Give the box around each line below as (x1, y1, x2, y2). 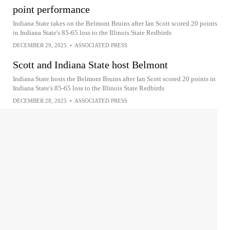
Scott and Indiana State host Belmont (13, 59, 168, 70)
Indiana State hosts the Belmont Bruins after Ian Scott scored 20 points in (13, 75, 216, 83)
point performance (13, 4, 90, 15)
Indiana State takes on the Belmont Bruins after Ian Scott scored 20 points (13, 20, 217, 27)
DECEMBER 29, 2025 (13, 42, 67, 48)
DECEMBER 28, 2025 (13, 98, 67, 104)
